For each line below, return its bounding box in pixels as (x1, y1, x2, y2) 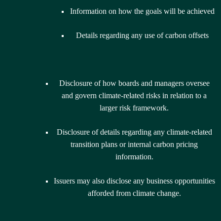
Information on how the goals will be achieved (70, 7, 215, 16)
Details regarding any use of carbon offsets (75, 31, 209, 40)
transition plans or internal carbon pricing (71, 140, 198, 149)
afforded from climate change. (87, 189, 181, 198)
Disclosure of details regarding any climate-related (56, 128, 212, 137)
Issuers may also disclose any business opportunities (53, 177, 215, 185)
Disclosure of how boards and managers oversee (59, 79, 210, 88)
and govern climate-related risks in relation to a (62, 91, 207, 100)
